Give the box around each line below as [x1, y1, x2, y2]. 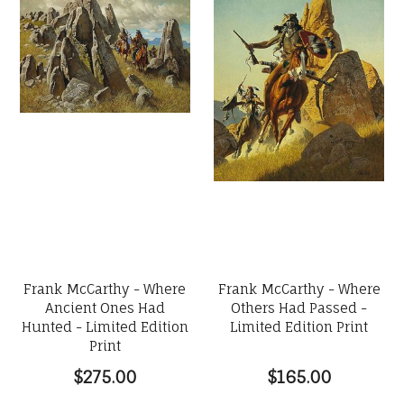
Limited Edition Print [230, 318, 369, 335]
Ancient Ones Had [44, 299, 165, 317]
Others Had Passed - [231, 299, 368, 317]
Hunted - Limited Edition [21, 318, 188, 335]
